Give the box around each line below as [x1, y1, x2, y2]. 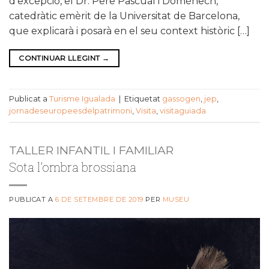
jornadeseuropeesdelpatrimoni [9, 106, 132, 116]
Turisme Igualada [49, 94, 115, 104]
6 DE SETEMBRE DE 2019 [55, 195, 144, 204]
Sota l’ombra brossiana [9, 159, 136, 175]
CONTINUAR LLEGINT [19, 53, 102, 62]
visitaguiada [160, 106, 206, 116]
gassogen [162, 94, 201, 104]
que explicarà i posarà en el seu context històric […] [9, 25, 250, 37]
